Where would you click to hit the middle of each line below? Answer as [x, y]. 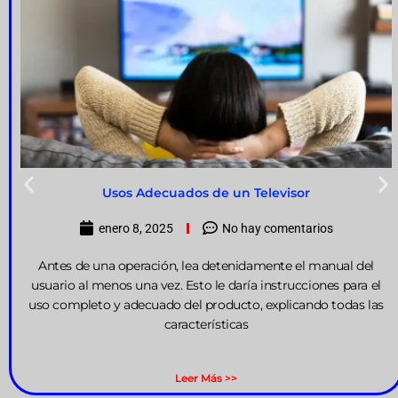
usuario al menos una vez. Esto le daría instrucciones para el [206, 285]
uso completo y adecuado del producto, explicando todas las [206, 304]
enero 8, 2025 [136, 228]
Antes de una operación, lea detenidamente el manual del [207, 265]
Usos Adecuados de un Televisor [206, 192]
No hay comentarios [278, 228]
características [206, 324]
